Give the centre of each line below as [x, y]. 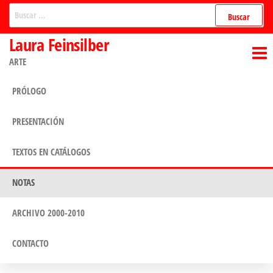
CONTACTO [30, 243]
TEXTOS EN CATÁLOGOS [51, 151]
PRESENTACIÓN [38, 121]
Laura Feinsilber [59, 44]
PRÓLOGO [29, 90]
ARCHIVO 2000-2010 [48, 212]
